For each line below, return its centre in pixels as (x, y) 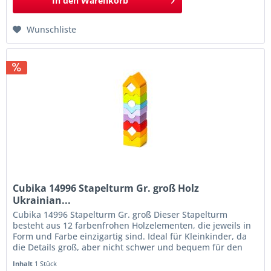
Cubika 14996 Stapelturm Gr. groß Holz (106, 188)
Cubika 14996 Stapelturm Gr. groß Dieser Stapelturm (120, 215)
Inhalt (24, 264)
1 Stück (46, 264)
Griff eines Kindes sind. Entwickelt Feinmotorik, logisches (129, 258)
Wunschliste (52, 29)
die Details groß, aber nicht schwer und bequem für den (128, 247)
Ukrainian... (42, 201)
